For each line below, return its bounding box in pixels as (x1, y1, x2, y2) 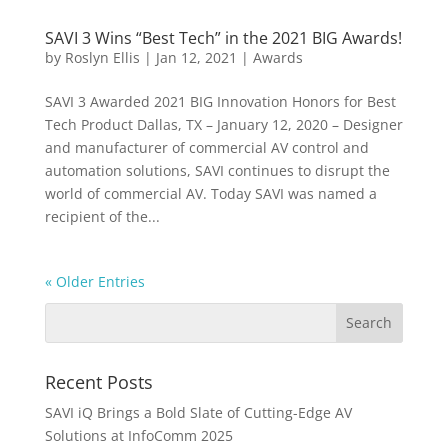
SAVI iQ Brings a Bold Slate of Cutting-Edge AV (44, 402, 352, 422)
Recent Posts (44, 369, 153, 394)
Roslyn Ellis (64, 47, 140, 67)
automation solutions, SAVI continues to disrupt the (44, 160, 390, 180)
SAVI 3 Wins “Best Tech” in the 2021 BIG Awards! (44, 26, 402, 49)
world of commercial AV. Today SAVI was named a (44, 183, 377, 203)
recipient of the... (44, 206, 160, 226)
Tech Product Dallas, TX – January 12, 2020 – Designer (44, 114, 403, 134)
